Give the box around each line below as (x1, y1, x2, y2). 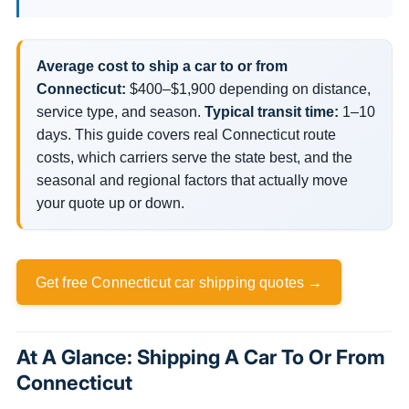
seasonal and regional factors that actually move (36, 172, 348, 188)
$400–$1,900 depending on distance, (125, 80, 371, 97)
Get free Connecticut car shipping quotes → (35, 274, 323, 290)
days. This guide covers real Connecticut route (36, 126, 336, 142)
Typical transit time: (204, 103, 339, 120)
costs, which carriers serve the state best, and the (36, 149, 352, 165)
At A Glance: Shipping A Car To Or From (16, 344, 385, 369)
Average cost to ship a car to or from (36, 58, 288, 74)
